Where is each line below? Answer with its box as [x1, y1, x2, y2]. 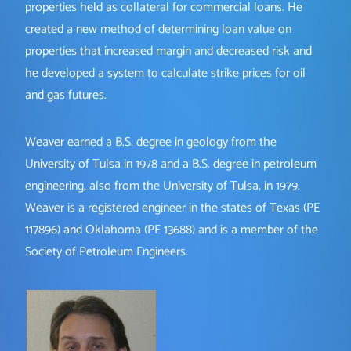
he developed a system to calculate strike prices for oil [25, 63, 306, 85]
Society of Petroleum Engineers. [25, 241, 188, 263]
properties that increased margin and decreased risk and [25, 41, 312, 63]
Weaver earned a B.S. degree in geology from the [25, 132, 277, 154]
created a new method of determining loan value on [25, 19, 291, 41]
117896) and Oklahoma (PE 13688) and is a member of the [25, 219, 318, 241]
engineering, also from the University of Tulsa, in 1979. [25, 175, 300, 197]
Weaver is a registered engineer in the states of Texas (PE [25, 197, 320, 219]
